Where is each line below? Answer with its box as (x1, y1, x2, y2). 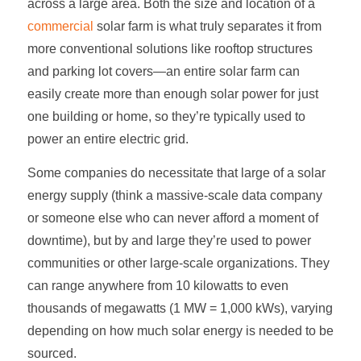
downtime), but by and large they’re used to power (27, 233, 311, 247)
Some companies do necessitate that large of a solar (27, 165, 326, 180)
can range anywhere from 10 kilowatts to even (27, 278, 288, 293)
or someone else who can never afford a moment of (27, 210, 318, 225)
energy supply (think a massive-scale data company (27, 188, 322, 202)
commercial (27, 19, 93, 33)
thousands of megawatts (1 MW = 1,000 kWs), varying (27, 301, 333, 315)
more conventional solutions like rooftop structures (27, 41, 313, 56)
